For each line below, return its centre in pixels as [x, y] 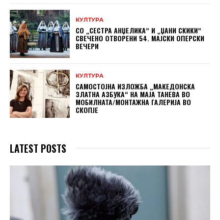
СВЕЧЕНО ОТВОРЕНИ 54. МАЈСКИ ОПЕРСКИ [140, 38]
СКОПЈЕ [87, 110]
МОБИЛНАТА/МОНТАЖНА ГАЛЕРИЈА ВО [134, 102]
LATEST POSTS [38, 148]
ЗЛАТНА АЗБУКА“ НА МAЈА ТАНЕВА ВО [133, 94]
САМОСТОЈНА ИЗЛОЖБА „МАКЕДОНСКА [136, 86]
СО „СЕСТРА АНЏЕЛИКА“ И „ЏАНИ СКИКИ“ [139, 30]
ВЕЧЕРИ [87, 46]
